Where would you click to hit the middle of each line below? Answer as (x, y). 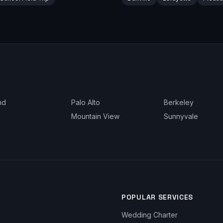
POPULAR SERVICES (158, 197)
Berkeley (179, 102)
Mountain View (95, 116)
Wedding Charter (150, 215)
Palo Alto (85, 102)
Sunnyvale (181, 116)
